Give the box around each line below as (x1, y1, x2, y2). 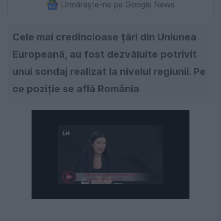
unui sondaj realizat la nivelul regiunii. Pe (12, 66, 206, 78)
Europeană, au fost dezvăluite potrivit (12, 48, 197, 61)
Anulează (135, 184, 165, 190)
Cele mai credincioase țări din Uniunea (12, 31, 196, 43)
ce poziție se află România (12, 83, 139, 95)
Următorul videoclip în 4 (34, 184, 109, 190)
